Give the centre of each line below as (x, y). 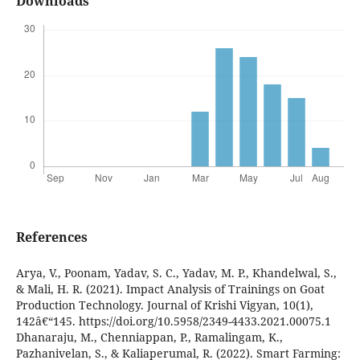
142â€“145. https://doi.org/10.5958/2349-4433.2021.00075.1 (173, 321)
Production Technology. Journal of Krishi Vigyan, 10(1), (164, 305)
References (51, 237)
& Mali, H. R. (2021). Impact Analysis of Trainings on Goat (170, 288)
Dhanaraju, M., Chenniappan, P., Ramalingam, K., (149, 337)
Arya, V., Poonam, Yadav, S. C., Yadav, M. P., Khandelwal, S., (176, 272)
